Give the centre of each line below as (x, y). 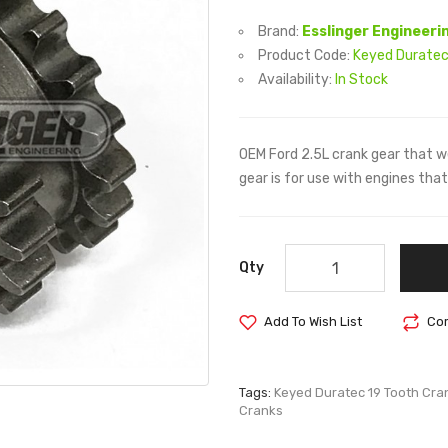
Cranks (261, 410)
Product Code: (305, 55)
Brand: (280, 31)
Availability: (296, 79)
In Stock (361, 79)
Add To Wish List (313, 321)
